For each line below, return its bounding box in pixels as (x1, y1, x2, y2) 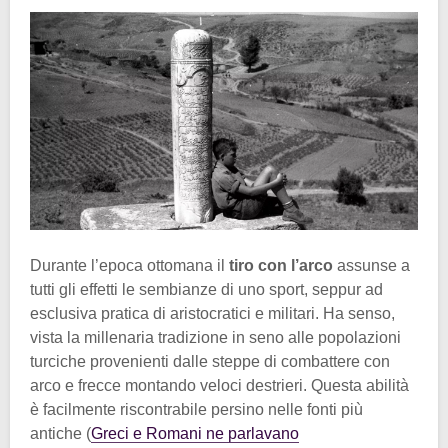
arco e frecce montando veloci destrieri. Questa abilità (30, 376, 409, 394)
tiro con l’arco (229, 256, 333, 274)
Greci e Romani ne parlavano (91, 424, 299, 442)
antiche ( (30, 424, 91, 442)
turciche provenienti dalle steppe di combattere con (30, 352, 390, 370)
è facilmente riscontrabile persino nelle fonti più (30, 400, 363, 418)
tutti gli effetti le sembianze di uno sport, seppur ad (30, 280, 383, 298)
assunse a (333, 256, 410, 274)
